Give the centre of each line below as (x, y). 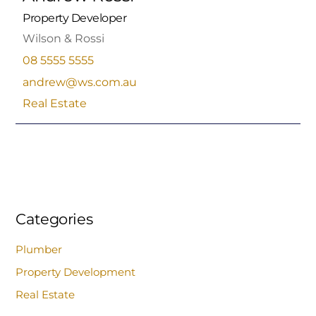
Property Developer (75, 18)
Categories (54, 218)
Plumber (39, 250)
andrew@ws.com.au (80, 82)
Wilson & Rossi (64, 38)
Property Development (76, 272)
